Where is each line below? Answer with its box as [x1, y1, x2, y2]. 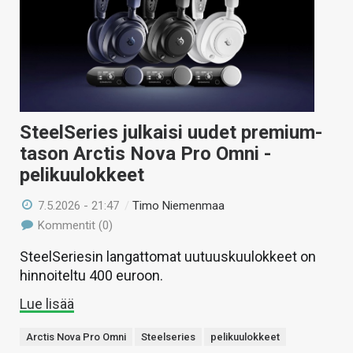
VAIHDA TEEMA [14, 45, 86, 62]
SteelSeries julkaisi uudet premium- [20, 121, 322, 143]
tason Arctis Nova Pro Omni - [20, 142, 271, 165]
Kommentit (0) [35, 217, 113, 232]
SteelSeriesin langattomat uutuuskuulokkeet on [20, 247, 316, 265]
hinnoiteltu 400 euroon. [20, 266, 163, 284]
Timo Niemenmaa [132, 198, 225, 213]
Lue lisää [20, 295, 74, 312]
